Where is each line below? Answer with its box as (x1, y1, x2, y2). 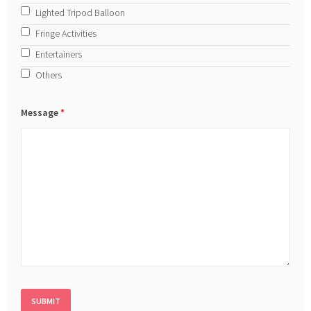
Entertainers (35, 47, 83, 60)
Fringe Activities (35, 26, 97, 40)
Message (21, 106, 61, 119)
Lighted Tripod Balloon (35, 6, 126, 19)
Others (35, 68, 62, 81)
